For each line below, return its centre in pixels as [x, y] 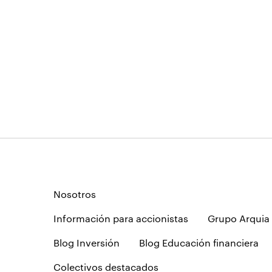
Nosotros [74, 194]
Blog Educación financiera [199, 242]
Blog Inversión [86, 242]
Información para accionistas [121, 218]
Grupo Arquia [238, 218]
